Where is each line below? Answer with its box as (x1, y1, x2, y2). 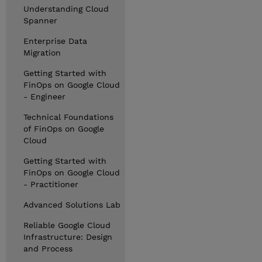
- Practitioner (23, 180, 78, 189)
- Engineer (23, 92, 65, 101)
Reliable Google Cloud (23, 220, 111, 230)
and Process (23, 244, 73, 253)
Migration (23, 48, 61, 57)
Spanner (23, 16, 57, 25)
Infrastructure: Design (23, 232, 112, 242)
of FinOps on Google (23, 124, 104, 133)
